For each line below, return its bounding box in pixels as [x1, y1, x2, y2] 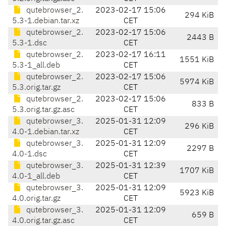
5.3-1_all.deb [12, 62, 60, 70]
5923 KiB [180, 189, 214, 198]
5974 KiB [180, 78, 214, 87]
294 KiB [185, 12, 214, 20]
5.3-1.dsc [12, 39, 47, 48]
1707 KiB [180, 167, 214, 176]
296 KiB [185, 123, 214, 131]
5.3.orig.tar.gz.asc [12, 106, 75, 115]
